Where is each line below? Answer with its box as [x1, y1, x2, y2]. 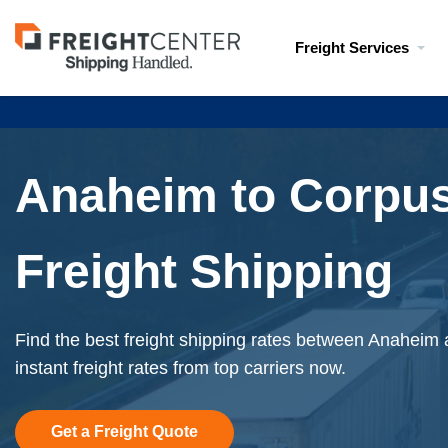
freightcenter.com [14, 54, 152, 75]
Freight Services [295, 39, 409, 56]
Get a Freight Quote [51, 423, 198, 440]
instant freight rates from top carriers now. [15, 358, 346, 378]
